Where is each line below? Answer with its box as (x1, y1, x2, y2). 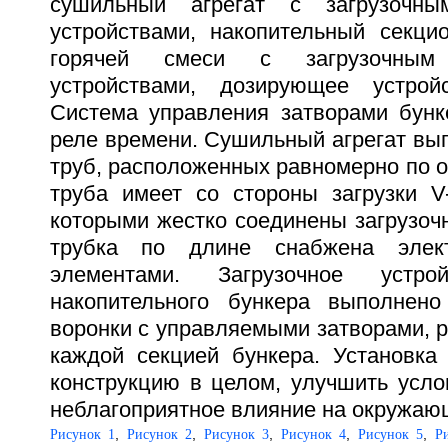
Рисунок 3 (203, 427, 270, 442)
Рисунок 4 (280, 427, 347, 442)
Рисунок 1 (49, 427, 116, 442)
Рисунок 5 (357, 427, 424, 442)
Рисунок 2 (126, 427, 193, 442)
